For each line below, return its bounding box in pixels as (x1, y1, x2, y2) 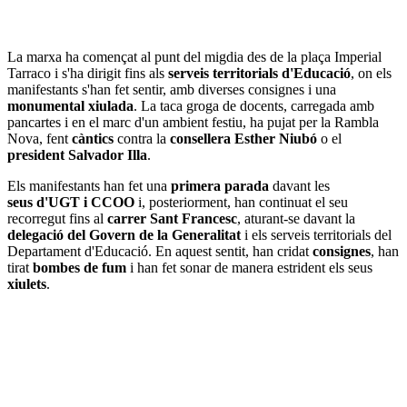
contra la (114, 130, 170, 146)
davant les (269, 177, 330, 194)
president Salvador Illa (7, 146, 147, 163)
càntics (72, 130, 114, 146)
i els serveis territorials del (241, 226, 392, 243)
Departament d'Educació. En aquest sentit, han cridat (7, 243, 313, 259)
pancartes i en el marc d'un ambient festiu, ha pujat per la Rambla (7, 114, 379, 130)
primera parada (171, 177, 269, 194)
